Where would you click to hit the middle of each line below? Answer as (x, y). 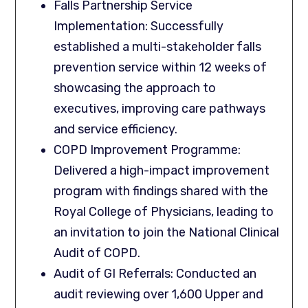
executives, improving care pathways (160, 109)
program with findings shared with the (161, 191)
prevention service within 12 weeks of (161, 68)
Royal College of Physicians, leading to (164, 212)
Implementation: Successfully (139, 26)
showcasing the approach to (135, 88)
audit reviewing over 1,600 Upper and (159, 295)
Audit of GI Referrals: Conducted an (155, 274)
